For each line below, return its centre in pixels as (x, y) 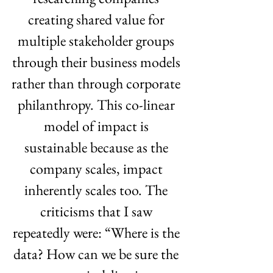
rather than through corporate (97, 83)
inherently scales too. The (97, 190)
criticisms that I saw (97, 211)
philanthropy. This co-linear (97, 105)
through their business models (97, 62)
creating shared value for (97, 19)
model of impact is (97, 126)
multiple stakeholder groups (97, 41)
